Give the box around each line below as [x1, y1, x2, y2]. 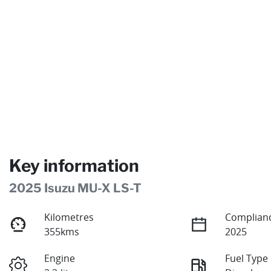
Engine [44, 252, 76, 266]
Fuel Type [225, 252, 269, 266]
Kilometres [44, 211, 94, 224]
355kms [44, 225, 80, 239]
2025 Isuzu [9, 181, 77, 196]
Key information [9, 155, 139, 177]
